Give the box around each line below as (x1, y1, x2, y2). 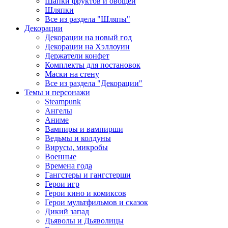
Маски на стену (45, 70, 99, 78)
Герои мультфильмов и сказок (45, 198, 148, 207)
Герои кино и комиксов (45, 189, 126, 197)
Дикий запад (45, 207, 89, 216)
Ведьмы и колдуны (45, 134, 111, 142)
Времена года (45, 161, 92, 170)
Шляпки (45, 6, 74, 14)
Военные (45, 152, 76, 161)
